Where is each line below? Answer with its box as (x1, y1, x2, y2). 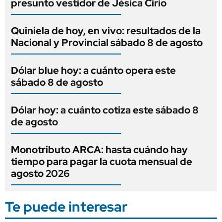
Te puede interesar (5, 197, 127, 216)
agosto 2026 (11, 166, 70, 180)
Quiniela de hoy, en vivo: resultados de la (11, 24, 201, 37)
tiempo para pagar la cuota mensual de (11, 155, 192, 168)
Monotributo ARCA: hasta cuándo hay (11, 143, 188, 156)
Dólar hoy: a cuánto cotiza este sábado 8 (11, 103, 199, 116)
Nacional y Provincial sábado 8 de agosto (11, 36, 203, 49)
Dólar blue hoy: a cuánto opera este (11, 63, 176, 77)
